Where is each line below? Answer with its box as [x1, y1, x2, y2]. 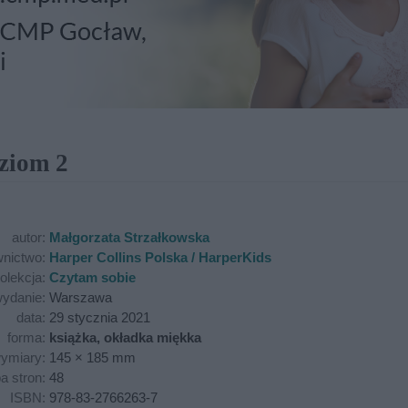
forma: [7, 330, 49, 345]
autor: [12, 229, 49, 245]
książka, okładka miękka [49, 330, 201, 345]
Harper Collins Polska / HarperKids [49, 250, 271, 265]
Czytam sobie [49, 270, 136, 285]
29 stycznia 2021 [49, 310, 150, 325]
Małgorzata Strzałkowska [49, 229, 209, 245]
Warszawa [49, 290, 112, 305]
